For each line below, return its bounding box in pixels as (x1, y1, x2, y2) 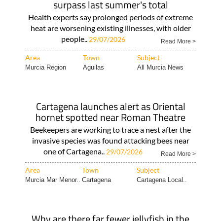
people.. (61, 34, 89, 43)
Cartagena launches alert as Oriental (36, 99, 185, 114)
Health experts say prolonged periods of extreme (28, 12, 193, 22)
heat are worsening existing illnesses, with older (30, 23, 191, 33)
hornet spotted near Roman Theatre (36, 110, 185, 125)
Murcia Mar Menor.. (25, 176, 80, 184)
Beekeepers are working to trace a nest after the (30, 125, 191, 134)
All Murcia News (137, 64, 184, 71)
